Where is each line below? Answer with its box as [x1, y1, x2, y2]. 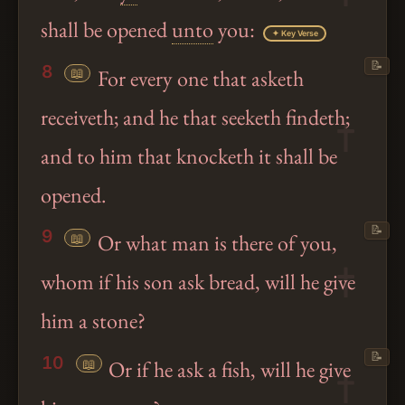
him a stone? [41, 306, 146, 335]
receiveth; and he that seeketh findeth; [41, 103, 350, 132]
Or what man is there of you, [92, 229, 337, 258]
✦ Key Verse [271, 27, 318, 38]
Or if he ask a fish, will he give [104, 354, 352, 383]
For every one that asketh [92, 64, 304, 93]
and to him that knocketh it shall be [41, 142, 337, 171]
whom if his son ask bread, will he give [41, 268, 355, 297]
